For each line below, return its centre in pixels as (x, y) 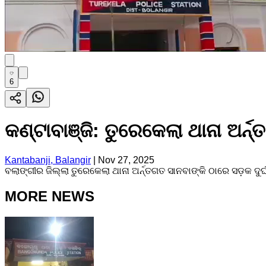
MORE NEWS (50, 196)
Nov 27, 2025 (126, 160)
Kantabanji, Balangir (48, 160)
